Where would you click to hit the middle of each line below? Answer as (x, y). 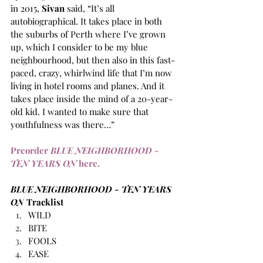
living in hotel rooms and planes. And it (89, 86)
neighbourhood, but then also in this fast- (93, 60)
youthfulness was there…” (63, 124)
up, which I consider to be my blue (80, 47)
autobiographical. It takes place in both (87, 21)
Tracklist (44, 202)
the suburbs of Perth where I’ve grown (89, 34)
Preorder (31, 150)
